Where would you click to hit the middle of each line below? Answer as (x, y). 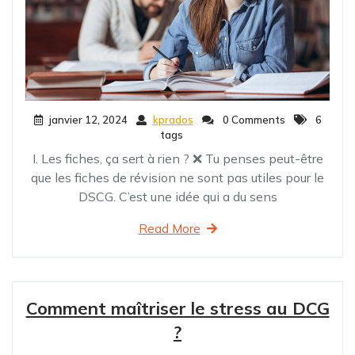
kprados (173, 120)
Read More (169, 229)
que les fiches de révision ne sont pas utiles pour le (177, 178)
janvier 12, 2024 (88, 120)
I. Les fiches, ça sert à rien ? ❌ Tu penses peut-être (177, 159)
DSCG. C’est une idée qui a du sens (177, 197)
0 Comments (252, 120)
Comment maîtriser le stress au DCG (177, 309)
